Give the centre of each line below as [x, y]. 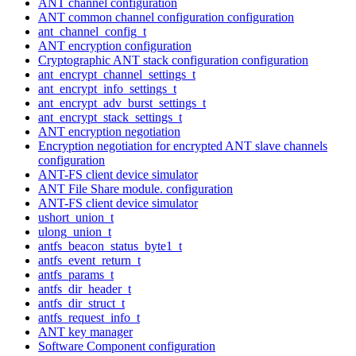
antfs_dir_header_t [85, 288]
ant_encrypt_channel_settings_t [117, 74]
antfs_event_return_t [89, 260]
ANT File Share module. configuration [135, 188]
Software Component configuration [127, 346]
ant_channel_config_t [92, 31]
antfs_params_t [76, 274]
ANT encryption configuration [115, 45]
